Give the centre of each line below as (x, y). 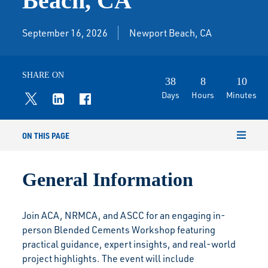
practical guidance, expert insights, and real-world (129, 244)
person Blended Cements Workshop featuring (119, 229)
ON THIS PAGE (46, 135)
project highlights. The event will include (109, 258)
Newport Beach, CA (171, 33)
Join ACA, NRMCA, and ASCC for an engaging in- (124, 215)
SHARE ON (43, 75)
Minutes (242, 95)
